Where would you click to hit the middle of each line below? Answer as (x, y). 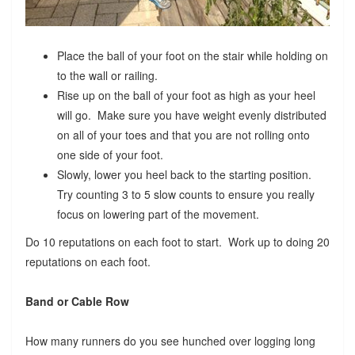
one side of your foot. (111, 154)
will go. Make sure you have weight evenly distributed (191, 115)
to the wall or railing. (112, 75)
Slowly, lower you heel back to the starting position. (185, 174)
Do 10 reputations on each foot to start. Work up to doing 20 (177, 241)
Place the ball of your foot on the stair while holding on (192, 55)
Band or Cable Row (77, 301)
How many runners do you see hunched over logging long (170, 340)
